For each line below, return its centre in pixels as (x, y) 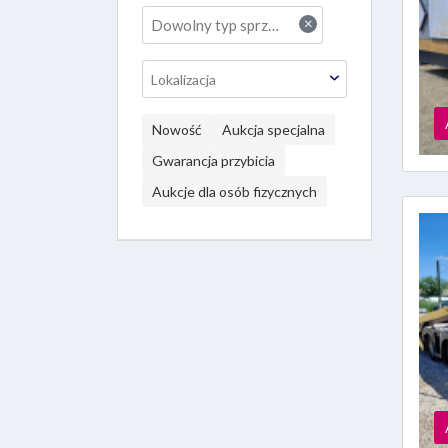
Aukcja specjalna (273, 129)
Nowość (177, 129)
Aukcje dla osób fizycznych (234, 191)
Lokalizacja (183, 79)
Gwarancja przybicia (213, 160)
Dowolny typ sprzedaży (209, 25)
